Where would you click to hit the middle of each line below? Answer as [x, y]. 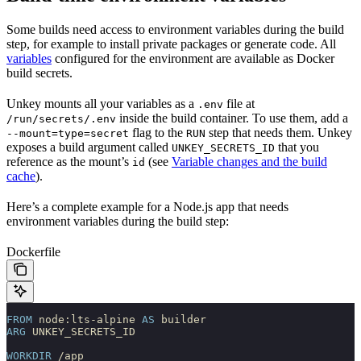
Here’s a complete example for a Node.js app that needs [147, 206]
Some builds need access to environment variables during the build [175, 29]
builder [180, 319]
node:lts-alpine [87, 319]
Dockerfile [33, 251]
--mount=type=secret [68, 133]
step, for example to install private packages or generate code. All [171, 44]
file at [239, 103]
